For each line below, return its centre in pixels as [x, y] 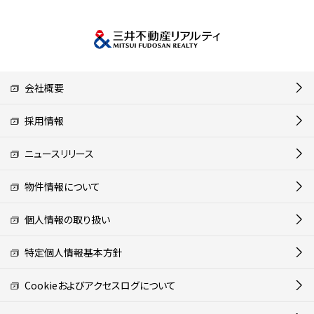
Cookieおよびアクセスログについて [98, 285]
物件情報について [60, 186]
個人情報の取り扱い [65, 219]
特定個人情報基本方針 [71, 252]
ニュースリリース [57, 153]
